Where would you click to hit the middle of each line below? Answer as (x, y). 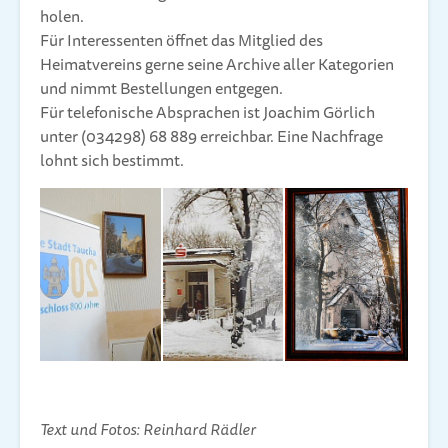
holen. (62, 16)
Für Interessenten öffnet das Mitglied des (181, 40)
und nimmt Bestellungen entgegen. (161, 88)
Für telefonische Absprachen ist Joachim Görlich (207, 112)
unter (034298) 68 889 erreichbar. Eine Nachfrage (211, 136)
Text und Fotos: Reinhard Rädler (148, 428)
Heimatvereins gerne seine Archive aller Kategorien (217, 64)
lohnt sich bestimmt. (112, 160)
